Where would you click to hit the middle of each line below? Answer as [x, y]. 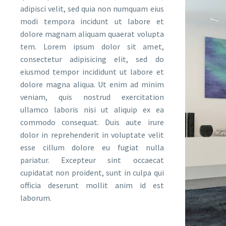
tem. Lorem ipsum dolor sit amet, [92, 46]
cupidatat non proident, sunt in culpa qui [92, 172]
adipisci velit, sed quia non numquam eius [92, 8]
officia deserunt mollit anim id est [92, 185]
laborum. [36, 197]
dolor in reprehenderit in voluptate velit [92, 134]
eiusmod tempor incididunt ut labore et [92, 71]
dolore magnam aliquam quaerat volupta [92, 34]
